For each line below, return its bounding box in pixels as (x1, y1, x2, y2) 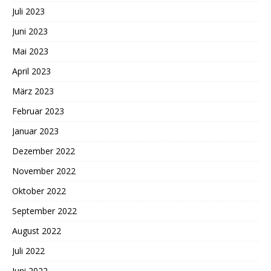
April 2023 (12, 65, 51, 77)
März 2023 (12, 85, 54, 97)
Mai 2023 (12, 45, 48, 57)
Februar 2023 (12, 105, 64, 117)
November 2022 (12, 165, 76, 177)
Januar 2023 (12, 125, 59, 137)
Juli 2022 (12, 244, 45, 256)
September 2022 (12, 204, 77, 217)
